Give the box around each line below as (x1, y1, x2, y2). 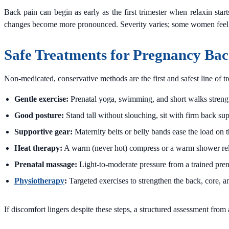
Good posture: (14, 110, 64, 120)
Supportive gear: (14, 127, 73, 136)
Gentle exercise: (14, 94, 68, 103)
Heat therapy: (14, 143, 62, 152)
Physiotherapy (14, 176, 64, 185)
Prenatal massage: (14, 159, 77, 169)
